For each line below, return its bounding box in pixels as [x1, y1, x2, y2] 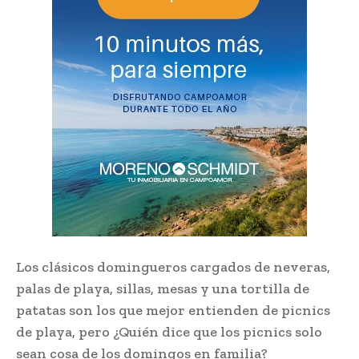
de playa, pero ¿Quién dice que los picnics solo [16, 323, 322, 341]
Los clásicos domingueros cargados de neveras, [16, 258, 330, 276]
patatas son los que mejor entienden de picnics [16, 301, 330, 320]
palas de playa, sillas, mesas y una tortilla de [16, 280, 309, 298]
